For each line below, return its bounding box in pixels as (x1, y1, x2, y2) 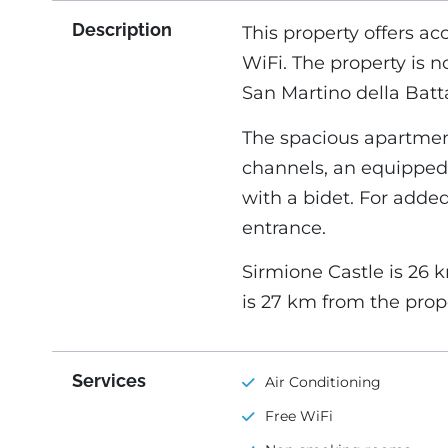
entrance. (241, 216, 326, 239)
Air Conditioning (264, 373, 381, 392)
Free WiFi (264, 407, 333, 426)
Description (72, 19, 172, 41)
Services (72, 370, 146, 392)
